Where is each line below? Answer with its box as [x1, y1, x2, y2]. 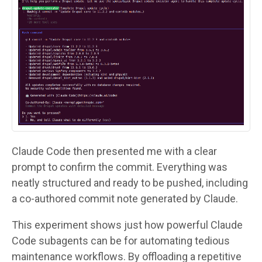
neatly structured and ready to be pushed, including [12, 177, 248, 189]
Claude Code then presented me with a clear [12, 145, 217, 158]
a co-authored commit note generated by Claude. [12, 192, 238, 205]
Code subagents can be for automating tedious [12, 235, 230, 247]
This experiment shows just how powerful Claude [12, 219, 243, 232]
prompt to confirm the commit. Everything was [12, 161, 227, 174]
